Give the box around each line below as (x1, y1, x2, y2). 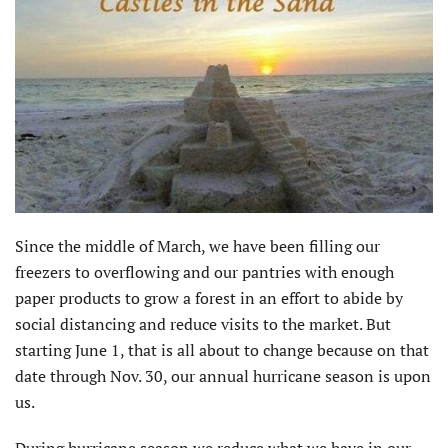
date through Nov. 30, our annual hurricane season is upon (15, 364, 431, 387)
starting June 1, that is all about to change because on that (15, 338, 429, 361)
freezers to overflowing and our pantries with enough (15, 260, 394, 283)
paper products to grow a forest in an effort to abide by (15, 286, 403, 309)
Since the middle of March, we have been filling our (15, 234, 380, 257)
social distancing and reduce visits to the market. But (15, 312, 391, 335)
